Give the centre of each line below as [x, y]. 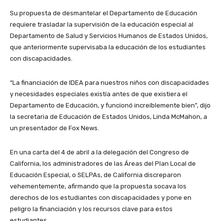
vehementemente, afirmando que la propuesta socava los [98, 186]
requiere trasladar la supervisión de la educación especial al [102, 24]
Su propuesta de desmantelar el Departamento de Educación [104, 13]
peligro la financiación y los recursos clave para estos [91, 209]
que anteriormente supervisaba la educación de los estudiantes [108, 47]
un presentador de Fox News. [55, 128]
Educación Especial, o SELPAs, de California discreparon [95, 175]
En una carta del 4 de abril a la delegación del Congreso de [99, 152]
